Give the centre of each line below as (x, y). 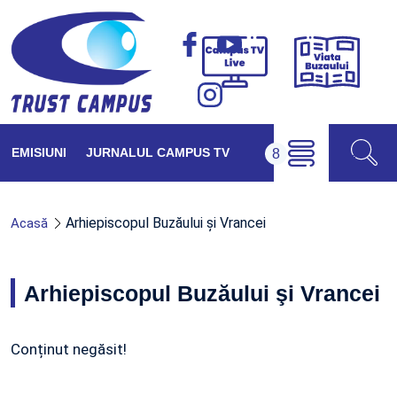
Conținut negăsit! (69, 349)
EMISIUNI (39, 152)
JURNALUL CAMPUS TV (158, 152)
